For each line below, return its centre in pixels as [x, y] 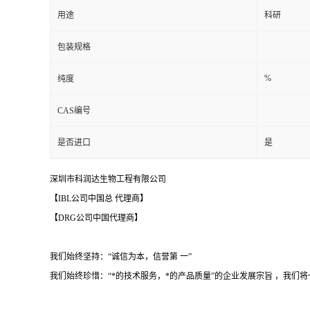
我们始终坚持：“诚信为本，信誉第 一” [121, 257]
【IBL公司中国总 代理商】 [99, 199]
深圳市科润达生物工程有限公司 [108, 179]
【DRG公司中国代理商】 [96, 218]
